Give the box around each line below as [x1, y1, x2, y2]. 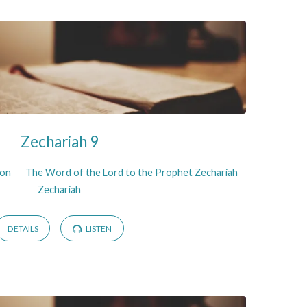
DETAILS [7, 223, 38, 234]
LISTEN [84, 223, 112, 234]
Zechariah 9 [20, 132, 99, 151]
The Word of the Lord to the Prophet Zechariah [25, 166, 238, 178]
